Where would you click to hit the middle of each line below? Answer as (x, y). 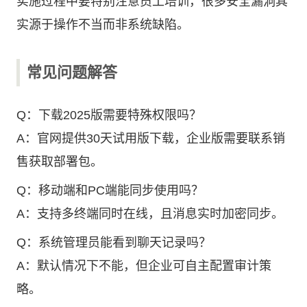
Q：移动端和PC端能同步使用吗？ (110, 191)
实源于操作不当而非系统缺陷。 (103, 25)
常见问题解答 (72, 72)
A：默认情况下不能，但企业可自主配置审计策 (144, 266)
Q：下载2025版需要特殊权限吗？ (109, 115)
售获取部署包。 (60, 162)
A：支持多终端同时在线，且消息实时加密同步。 (150, 214)
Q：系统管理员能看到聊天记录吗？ (114, 243)
